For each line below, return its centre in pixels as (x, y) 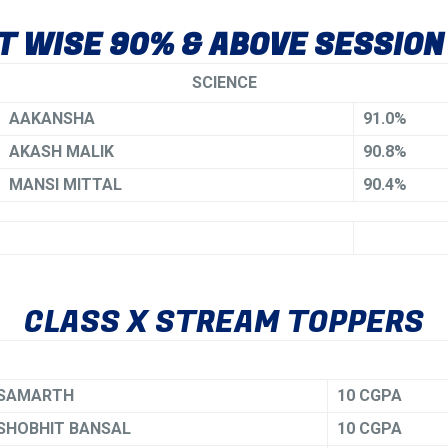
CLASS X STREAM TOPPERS (224, 323)
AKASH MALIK (61, 151)
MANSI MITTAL (65, 184)
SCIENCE (224, 82)
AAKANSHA (52, 118)
